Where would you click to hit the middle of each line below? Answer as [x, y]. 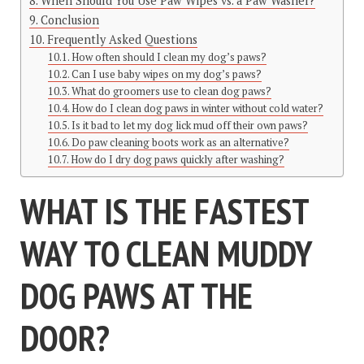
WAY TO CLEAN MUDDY [166, 253]
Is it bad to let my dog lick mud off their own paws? [190, 126]
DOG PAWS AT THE [136, 296]
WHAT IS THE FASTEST [165, 211]
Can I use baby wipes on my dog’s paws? [167, 75]
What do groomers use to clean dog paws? [172, 92]
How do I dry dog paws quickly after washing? [178, 160]
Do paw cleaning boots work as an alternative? [181, 143]
